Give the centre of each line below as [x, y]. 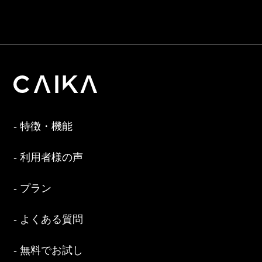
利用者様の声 [52, 157]
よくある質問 [52, 219]
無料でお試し [52, 250]
